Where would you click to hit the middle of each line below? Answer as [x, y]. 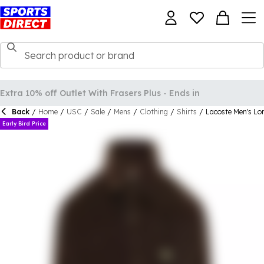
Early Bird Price [24, 123]
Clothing [154, 112]
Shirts [187, 112]
